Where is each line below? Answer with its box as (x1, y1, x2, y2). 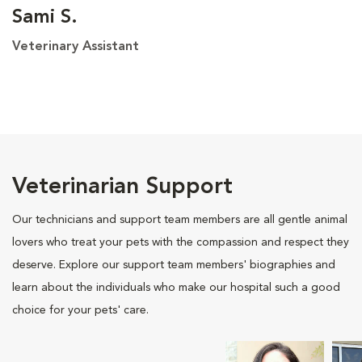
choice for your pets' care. (12, 304, 149, 316)
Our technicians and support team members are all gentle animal (12, 213, 347, 225)
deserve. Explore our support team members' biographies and (12, 259, 335, 271)
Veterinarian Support (12, 175, 233, 199)
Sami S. (12, 7, 78, 27)
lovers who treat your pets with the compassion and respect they (12, 236, 349, 248)
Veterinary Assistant (12, 40, 139, 53)
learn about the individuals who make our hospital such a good (12, 281, 340, 293)
